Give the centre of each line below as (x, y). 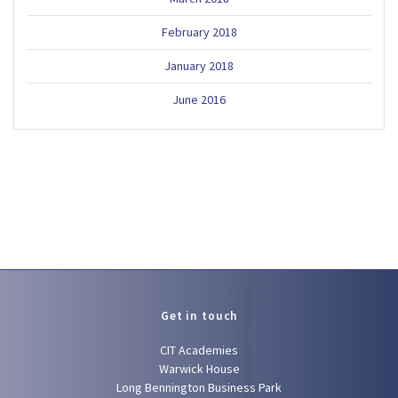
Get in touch (199, 316)
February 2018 (199, 32)
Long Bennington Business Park (199, 388)
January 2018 (199, 65)
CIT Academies (199, 350)
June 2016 (199, 99)
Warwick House (199, 369)
